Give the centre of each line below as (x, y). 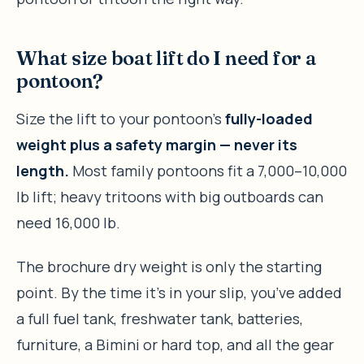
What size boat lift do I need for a (167, 58)
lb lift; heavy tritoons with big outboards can (170, 196)
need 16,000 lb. (68, 222)
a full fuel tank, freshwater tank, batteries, (160, 318)
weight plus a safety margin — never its (157, 144)
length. (43, 170)
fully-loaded (269, 118)
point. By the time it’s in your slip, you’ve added (179, 292)
